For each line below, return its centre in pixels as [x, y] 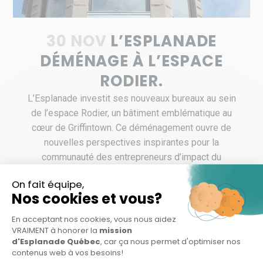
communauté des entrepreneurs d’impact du [131, 157]
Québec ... [131, 172]
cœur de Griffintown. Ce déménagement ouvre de [131, 128]
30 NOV [76, 41]
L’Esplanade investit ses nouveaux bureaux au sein [131, 99]
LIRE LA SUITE [131, 206]
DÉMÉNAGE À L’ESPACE [131, 61]
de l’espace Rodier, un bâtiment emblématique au [131, 113]
